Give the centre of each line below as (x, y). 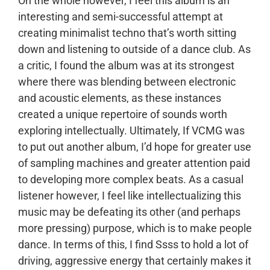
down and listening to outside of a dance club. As (134, 49)
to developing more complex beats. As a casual (131, 179)
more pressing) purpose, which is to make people (135, 228)
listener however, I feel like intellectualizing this (130, 196)
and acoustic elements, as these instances (120, 98)
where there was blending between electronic (127, 82)
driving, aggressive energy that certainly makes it (135, 261)
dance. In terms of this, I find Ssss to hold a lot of (133, 244)
